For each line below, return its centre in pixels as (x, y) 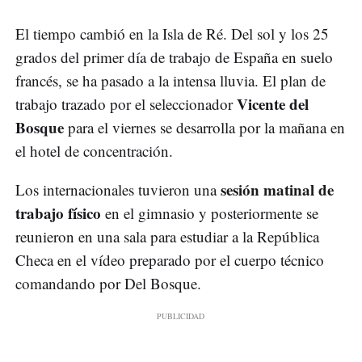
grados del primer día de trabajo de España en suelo (174, 57)
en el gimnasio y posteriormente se (210, 213)
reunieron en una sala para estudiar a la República (167, 237)
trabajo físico (58, 213)
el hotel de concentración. (94, 151)
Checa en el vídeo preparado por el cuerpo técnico (170, 260)
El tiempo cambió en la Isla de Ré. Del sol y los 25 (172, 34)
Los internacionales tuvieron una (118, 190)
